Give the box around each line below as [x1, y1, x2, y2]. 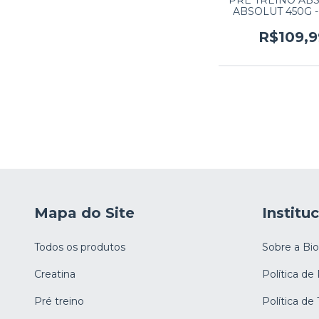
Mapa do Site [34, 204, 135, 221]
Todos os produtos [34, 240, 125, 253]
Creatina [34, 267, 75, 281]
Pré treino [34, 294, 84, 308]
